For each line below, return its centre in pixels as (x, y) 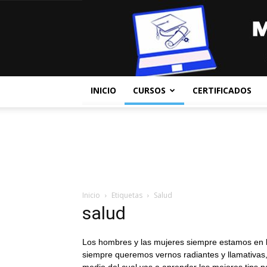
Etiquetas (127, 195)
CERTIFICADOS (222, 90)
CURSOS (149, 90)
